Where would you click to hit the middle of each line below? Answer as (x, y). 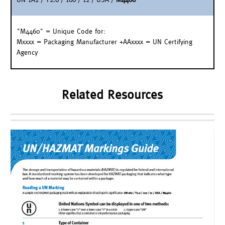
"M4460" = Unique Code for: (61, 31)
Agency (27, 52)
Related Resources (113, 94)
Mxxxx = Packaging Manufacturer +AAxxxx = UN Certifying (104, 41)
